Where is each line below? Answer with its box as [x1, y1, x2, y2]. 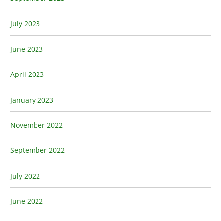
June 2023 [10, 44, 43, 54]
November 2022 [10, 120, 63, 130]
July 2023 [10, 19, 40, 29]
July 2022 [10, 171, 40, 181]
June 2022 [10, 196, 43, 206]
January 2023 [10, 95, 54, 105]
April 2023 [10, 70, 44, 79]
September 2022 [10, 146, 65, 155]
